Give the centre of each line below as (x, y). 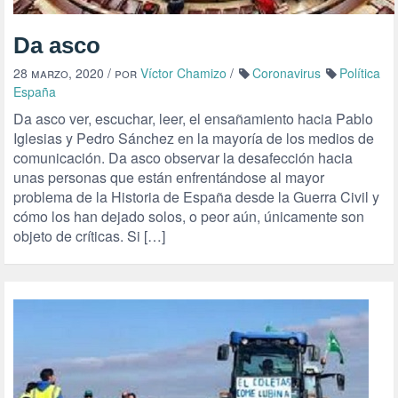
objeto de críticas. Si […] (89, 236)
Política (360, 73)
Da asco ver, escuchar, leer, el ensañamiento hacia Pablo (193, 119)
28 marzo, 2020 (59, 73)
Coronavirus (287, 73)
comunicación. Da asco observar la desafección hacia (183, 158)
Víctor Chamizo (183, 73)
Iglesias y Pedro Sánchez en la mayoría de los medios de (194, 138)
